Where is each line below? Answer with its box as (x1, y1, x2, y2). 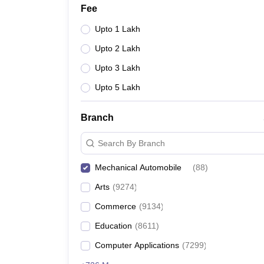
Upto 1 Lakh (95, 24, 140, 34)
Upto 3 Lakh (95, 63, 140, 72)
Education (95, 221, 132, 230)
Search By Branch (98, 138, 165, 148)
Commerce (95, 202, 136, 211)
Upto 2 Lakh (95, 44, 140, 53)
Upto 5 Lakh (95, 82, 140, 92)
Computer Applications (95, 240, 179, 250)
